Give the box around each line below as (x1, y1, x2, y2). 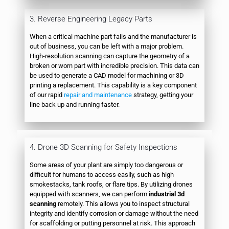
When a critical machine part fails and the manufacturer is (30, 32, 197, 40)
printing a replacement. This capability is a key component (30, 81, 197, 89)
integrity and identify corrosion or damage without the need (30, 209, 198, 217)
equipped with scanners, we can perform (30, 190, 149, 198)
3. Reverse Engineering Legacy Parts (30, 14, 152, 24)
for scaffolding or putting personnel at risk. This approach (30, 219, 195, 227)
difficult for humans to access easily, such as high (30, 170, 174, 178)
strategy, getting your (132, 90, 193, 99)
